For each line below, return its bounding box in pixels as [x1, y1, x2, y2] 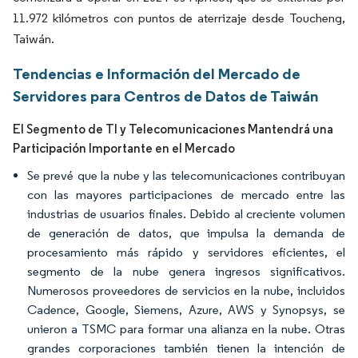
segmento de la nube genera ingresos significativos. [27, 264, 345, 279]
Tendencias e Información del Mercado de [13, 64, 300, 83]
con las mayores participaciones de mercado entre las [27, 187, 345, 202]
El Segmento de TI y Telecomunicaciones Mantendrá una [13, 121, 333, 137]
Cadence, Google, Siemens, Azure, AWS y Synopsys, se [27, 302, 345, 317]
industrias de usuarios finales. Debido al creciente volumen [27, 206, 345, 221]
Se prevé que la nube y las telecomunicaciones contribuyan [27, 168, 345, 183]
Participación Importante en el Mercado [13, 141, 235, 156]
